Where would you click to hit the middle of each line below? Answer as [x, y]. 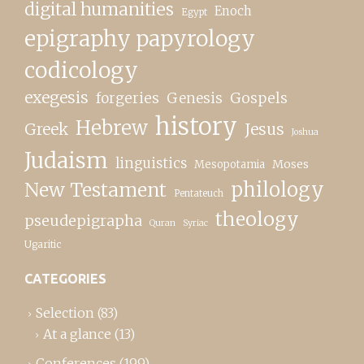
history [196, 127]
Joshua [305, 132]
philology [277, 191]
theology [257, 219]
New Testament [95, 190]
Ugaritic [43, 245]
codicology [81, 71]
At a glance [77, 334]
